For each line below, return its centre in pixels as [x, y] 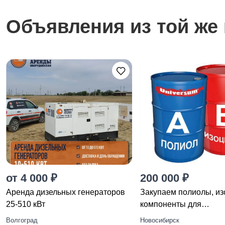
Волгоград [22, 220]
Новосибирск [160, 220]
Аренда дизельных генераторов [66, 192]
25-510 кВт [26, 204]
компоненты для [171, 204]
